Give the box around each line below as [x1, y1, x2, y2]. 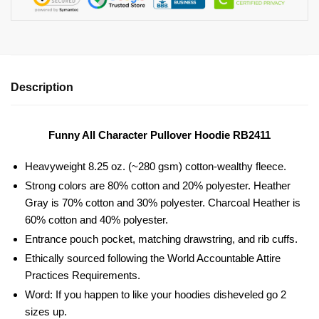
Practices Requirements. [25, 269, 140, 282]
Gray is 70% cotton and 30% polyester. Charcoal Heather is [25, 197, 300, 209]
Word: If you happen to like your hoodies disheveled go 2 [25, 288, 286, 301]
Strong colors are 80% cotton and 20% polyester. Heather [25, 179, 291, 192]
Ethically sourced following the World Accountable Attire [25, 252, 281, 265]
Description [11, 81, 73, 94]
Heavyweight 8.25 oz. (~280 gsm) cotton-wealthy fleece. [25, 160, 286, 173]
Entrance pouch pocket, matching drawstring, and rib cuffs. [25, 233, 298, 246]
